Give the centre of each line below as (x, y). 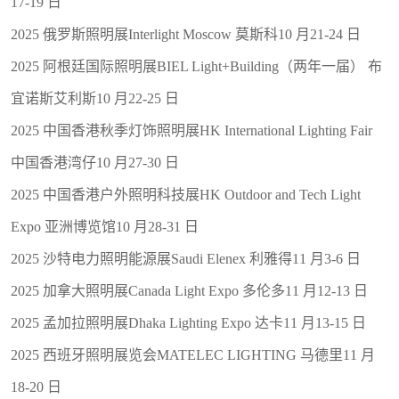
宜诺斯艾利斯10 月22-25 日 (95, 98)
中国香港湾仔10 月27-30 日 (95, 162)
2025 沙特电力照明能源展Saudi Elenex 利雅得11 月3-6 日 (186, 258)
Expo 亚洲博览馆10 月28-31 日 (105, 226)
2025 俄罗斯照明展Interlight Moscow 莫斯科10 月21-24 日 (186, 34)
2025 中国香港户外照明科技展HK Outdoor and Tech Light (186, 194)
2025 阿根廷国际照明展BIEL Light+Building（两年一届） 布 (196, 66)
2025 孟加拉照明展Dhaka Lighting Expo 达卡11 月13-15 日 (188, 322)
